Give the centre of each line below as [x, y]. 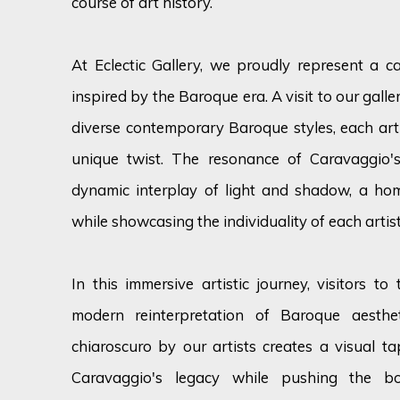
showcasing [153, 221]
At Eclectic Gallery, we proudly [184, 65]
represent [330, 65]
